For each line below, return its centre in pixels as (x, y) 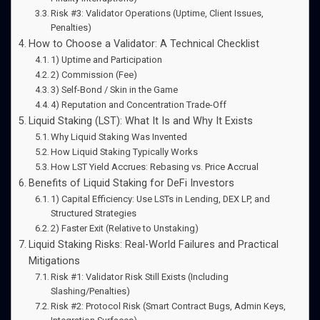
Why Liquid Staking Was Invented (119, 136)
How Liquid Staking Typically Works (125, 151)
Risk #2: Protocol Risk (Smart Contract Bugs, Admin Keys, (169, 306)
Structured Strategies (94, 213)
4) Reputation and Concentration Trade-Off (139, 104)
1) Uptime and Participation (107, 59)
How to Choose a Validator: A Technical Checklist (144, 44)
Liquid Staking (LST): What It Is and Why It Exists (140, 121)
